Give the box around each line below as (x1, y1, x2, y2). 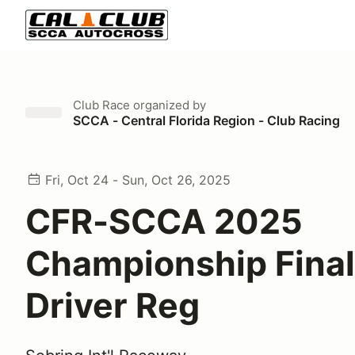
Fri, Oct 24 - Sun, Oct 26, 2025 (45, 172, 231, 188)
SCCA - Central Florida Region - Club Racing (73, 113, 340, 128)
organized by (130, 97, 206, 113)
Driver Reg (25, 284, 200, 326)
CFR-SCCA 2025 (25, 200, 303, 242)
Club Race (73, 97, 130, 113)
